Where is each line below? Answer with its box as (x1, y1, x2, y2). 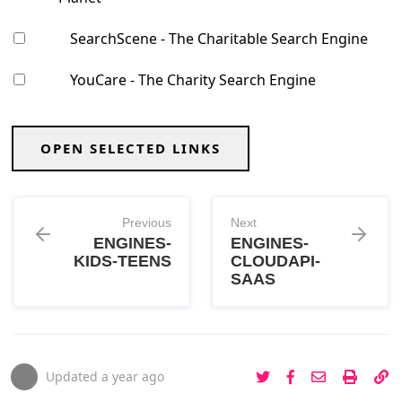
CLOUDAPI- (231, 252, 320, 271)
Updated (46, 368, 101, 386)
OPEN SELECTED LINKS (40, 139, 221, 158)
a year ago (101, 368, 164, 386)
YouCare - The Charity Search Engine (70, 70, 316, 91)
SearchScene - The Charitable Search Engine (70, 29, 368, 49)
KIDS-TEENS (74, 252, 171, 271)
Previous (122, 215, 171, 231)
